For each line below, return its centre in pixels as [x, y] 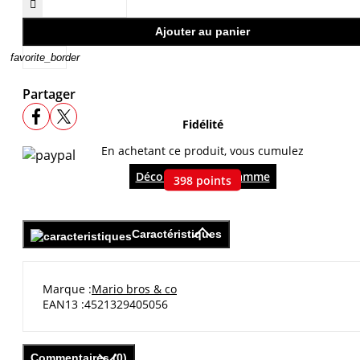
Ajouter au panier [202, 32]
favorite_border [45, 58]
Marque [64, 288]
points [214, 180]
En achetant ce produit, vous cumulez [202, 150]
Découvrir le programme [202, 177]
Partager [49, 94]
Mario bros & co [134, 288]
